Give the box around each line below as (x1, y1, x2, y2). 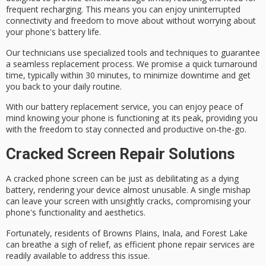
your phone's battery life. (6, 26, 101, 38)
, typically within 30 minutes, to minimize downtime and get (23, 69, 251, 81)
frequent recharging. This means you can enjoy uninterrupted (6, 4, 240, 15)
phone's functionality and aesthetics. (6, 207, 145, 218)
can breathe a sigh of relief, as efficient (6, 238, 158, 250)
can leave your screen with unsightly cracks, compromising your (6, 195, 251, 207)
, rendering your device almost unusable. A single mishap (33, 184, 251, 196)
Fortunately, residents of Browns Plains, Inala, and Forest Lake (6, 227, 248, 239)
